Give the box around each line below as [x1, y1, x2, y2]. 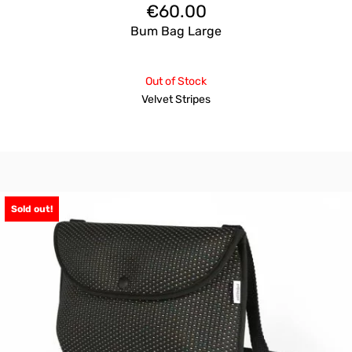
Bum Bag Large [130, 24, 222, 39]
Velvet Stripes [141, 92, 211, 106]
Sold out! [11, 203, 53, 215]
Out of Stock [145, 74, 207, 88]
